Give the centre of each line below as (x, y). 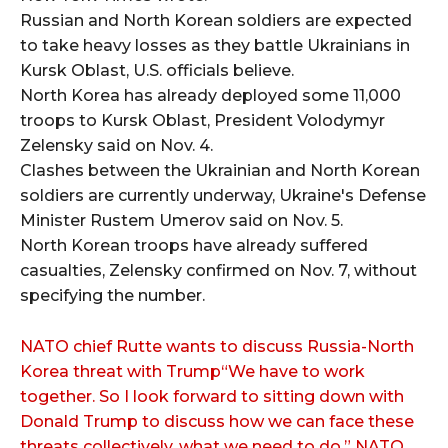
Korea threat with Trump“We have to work (192, 371)
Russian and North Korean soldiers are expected (216, 20)
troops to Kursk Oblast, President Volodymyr (202, 120)
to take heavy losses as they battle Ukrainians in (215, 45)
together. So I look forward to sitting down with (212, 396)
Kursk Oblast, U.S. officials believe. (157, 70)
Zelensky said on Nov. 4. (116, 145)
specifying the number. (112, 295)
